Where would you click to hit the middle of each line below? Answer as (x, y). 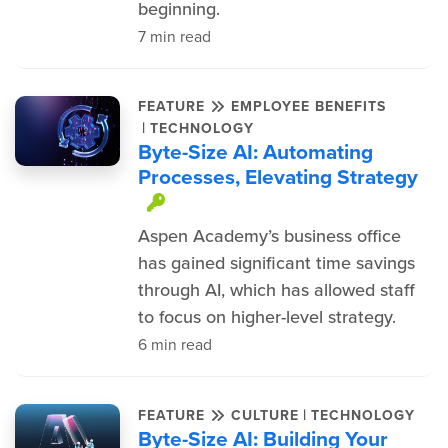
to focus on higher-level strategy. (266, 317)
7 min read (174, 36)
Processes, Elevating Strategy (277, 176)
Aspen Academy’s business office (269, 236)
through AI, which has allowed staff (276, 290)
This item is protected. (295, 201)
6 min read (174, 344)
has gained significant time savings (276, 263)
